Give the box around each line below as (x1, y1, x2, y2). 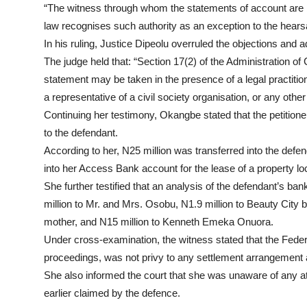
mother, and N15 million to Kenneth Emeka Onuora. (44, 216, 273, 228)
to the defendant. (44, 127, 118, 139)
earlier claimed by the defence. (44, 287, 180, 299)
